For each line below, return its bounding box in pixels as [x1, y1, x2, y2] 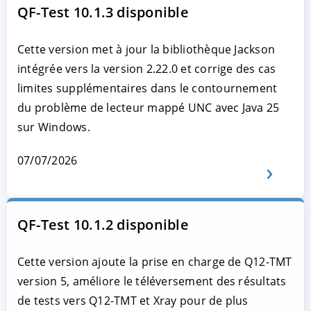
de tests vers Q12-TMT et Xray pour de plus [17, 293, 249, 308]
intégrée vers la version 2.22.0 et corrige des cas [17, 61, 276, 76]
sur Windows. [17, 119, 90, 135]
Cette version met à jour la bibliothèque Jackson [17, 42, 276, 57]
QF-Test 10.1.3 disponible [17, 3, 189, 22]
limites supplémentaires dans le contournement [17, 81, 278, 96]
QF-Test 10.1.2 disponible [17, 215, 189, 234]
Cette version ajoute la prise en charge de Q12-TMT [17, 254, 292, 269]
